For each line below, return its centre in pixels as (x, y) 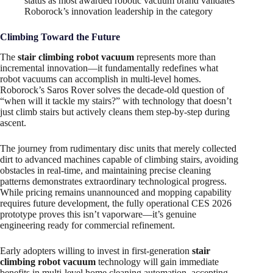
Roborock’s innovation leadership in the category (119, 12)
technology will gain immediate (157, 261)
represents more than (175, 57)
